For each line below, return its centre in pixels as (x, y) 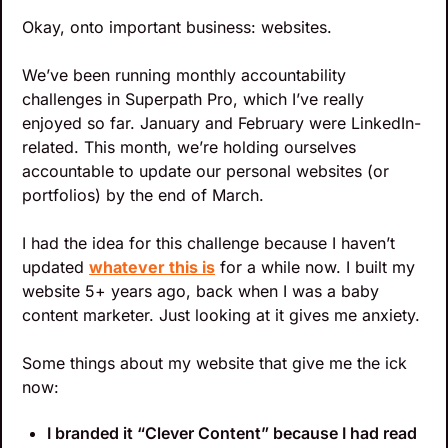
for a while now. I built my (315, 266)
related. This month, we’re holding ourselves (189, 146)
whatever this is (152, 266)
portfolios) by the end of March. (143, 194)
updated (55, 266)
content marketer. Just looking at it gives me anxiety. (221, 314)
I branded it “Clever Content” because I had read (232, 432)
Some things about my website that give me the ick (214, 362)
